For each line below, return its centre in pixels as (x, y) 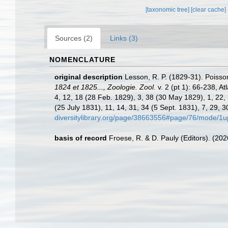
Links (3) (124, 38)
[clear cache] (209, 10)
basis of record (81, 138)
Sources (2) (74, 38)
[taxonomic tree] (168, 10)
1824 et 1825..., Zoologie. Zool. (105, 87)
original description (89, 77)
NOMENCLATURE (82, 60)
